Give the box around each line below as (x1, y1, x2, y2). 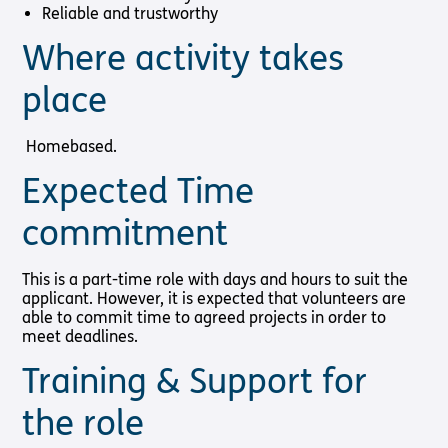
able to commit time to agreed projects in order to (22, 307, 387, 327)
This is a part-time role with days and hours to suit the (22, 269, 409, 289)
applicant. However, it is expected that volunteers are (22, 288, 407, 308)
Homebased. (26, 136, 118, 156)
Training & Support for (22, 360, 368, 403)
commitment (22, 212, 229, 255)
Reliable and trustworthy (42, 3, 219, 23)
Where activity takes (22, 37, 345, 80)
